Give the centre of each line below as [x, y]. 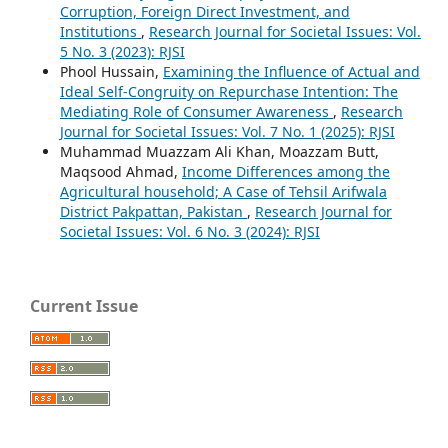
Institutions [100, 32]
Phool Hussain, [111, 72]
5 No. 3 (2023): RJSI [122, 52]
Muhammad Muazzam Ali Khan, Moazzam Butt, [219, 152]
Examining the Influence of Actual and [291, 72]
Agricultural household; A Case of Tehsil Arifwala [223, 192]
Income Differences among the [285, 172]
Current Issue [84, 306]
